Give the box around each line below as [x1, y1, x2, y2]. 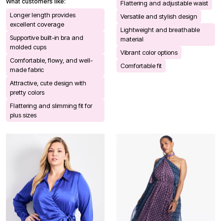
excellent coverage [10, 20, 64, 28]
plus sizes [10, 110, 37, 119]
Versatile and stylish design [120, 12, 197, 20]
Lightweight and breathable [120, 25, 200, 34]
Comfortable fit [120, 61, 162, 70]
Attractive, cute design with [10, 78, 86, 87]
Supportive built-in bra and [10, 33, 83, 41]
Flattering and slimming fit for [10, 101, 92, 110]
